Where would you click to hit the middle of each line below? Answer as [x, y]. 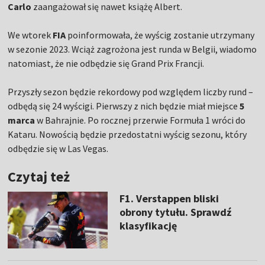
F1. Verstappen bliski [169, 199]
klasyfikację [148, 226]
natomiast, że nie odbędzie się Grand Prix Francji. [106, 64]
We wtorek [30, 35]
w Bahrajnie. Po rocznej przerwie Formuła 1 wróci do [140, 120]
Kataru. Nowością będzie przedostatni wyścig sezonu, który [127, 135]
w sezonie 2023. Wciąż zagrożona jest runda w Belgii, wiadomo [132, 49]
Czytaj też [39, 177]
